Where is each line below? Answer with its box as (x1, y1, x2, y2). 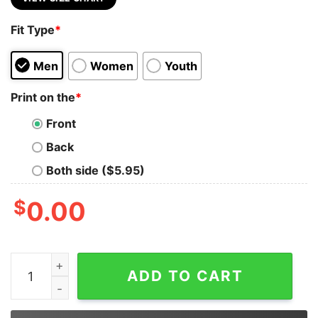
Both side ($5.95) (46, 163, 145, 177)
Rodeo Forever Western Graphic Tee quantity (10, 255, 263, 270)
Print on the (11, 90, 75, 105)
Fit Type (11, 22, 55, 37)
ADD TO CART (126, 267, 243, 285)
